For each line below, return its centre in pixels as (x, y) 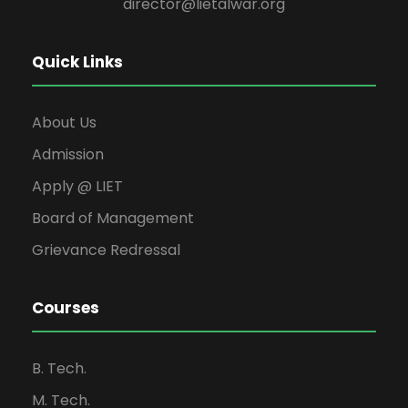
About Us (64, 122)
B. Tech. (59, 368)
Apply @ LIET (77, 186)
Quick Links (77, 62)
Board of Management (113, 218)
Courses (66, 308)
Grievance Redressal (106, 250)
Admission (68, 154)
